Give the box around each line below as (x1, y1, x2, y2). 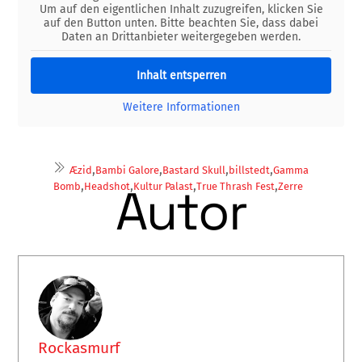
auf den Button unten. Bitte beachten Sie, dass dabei (44, 15, 318, 30)
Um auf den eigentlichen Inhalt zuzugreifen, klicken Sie (39, 2, 323, 16)
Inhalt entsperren (136, 68, 226, 82)
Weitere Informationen (122, 99, 240, 114)
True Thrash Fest (196, 180, 276, 193)
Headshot (84, 180, 131, 193)
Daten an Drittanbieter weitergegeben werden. (61, 29, 301, 44)
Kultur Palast (133, 180, 194, 193)
